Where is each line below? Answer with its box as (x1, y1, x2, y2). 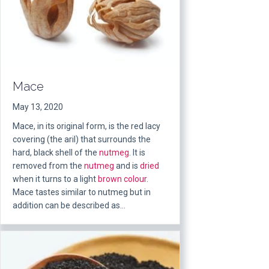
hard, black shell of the (13, 147, 99, 157)
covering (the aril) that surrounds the (13, 134, 151, 144)
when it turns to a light (13, 174, 98, 184)
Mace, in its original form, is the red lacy (13, 121, 160, 131)
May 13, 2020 (13, 101, 63, 112)
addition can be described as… (13, 200, 125, 210)
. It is (129, 147, 145, 157)
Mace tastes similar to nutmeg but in (13, 187, 151, 197)
